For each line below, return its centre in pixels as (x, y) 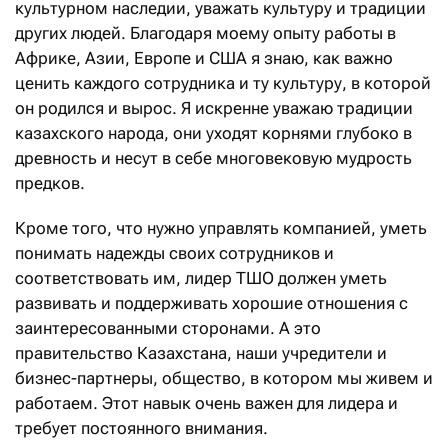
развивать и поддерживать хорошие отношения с (211, 302)
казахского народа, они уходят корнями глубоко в (213, 132)
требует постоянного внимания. (141, 427)
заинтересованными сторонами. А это (168, 327)
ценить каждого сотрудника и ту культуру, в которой (223, 82)
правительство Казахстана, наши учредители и (201, 352)
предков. (50, 182)
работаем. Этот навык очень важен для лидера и (206, 402)
